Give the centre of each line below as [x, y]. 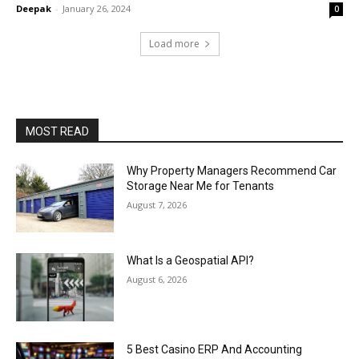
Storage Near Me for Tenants [201, 186]
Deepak [34, 8]
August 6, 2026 [157, 279]
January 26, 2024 [97, 8]
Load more [174, 44]
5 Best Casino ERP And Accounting [215, 350]
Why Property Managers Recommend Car [232, 171]
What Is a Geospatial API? [191, 260]
